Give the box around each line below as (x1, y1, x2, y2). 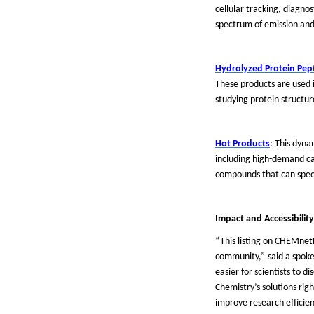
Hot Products (215, 139, 270, 149)
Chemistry (215, 282, 254, 293)
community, (215, 252, 261, 262)
